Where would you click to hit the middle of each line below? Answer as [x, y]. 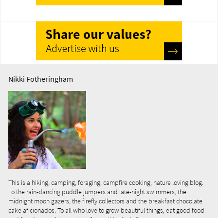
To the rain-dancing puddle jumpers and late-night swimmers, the [97, 192]
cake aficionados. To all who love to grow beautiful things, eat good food [106, 210]
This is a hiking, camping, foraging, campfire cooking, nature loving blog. [106, 183]
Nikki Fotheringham [41, 79]
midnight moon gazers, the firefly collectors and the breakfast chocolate [105, 201]
